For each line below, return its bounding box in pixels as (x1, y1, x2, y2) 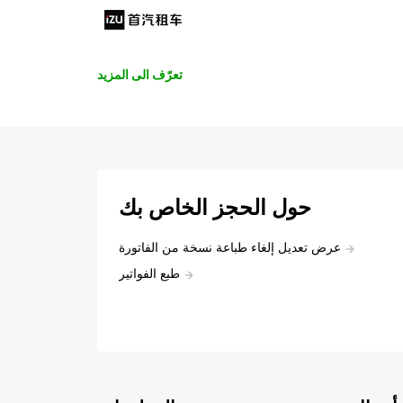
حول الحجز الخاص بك (119, 193, 311, 220)
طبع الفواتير (119, 264, 180, 281)
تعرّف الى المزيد (97, 66, 183, 82)
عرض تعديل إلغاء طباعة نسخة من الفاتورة (119, 238, 341, 255)
